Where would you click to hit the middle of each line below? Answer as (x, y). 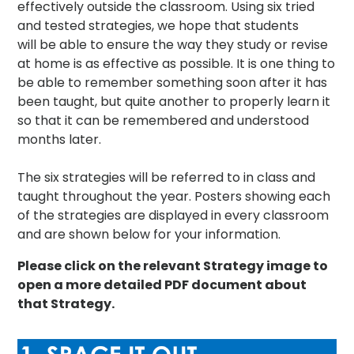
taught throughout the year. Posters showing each (174, 196)
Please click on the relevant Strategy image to (173, 265)
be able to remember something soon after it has (173, 82)
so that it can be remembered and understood (164, 120)
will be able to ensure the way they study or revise (173, 44)
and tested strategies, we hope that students (158, 25)
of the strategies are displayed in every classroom (173, 215)
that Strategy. (66, 303)
